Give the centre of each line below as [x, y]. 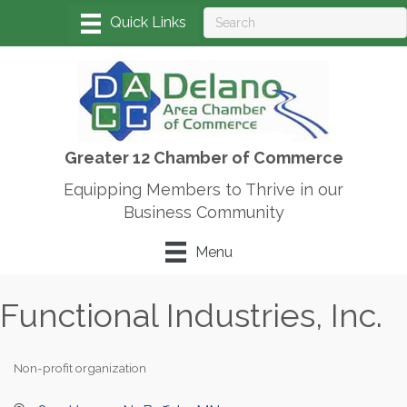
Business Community [203, 213]
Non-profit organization [80, 367]
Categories [45, 379]
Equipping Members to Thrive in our [203, 190]
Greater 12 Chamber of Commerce [203, 158]
